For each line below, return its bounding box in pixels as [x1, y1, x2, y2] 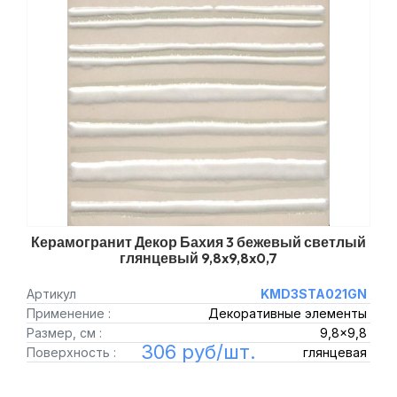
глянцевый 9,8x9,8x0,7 [120, 249, 277, 267]
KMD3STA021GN [260, 286, 367, 301]
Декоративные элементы [207, 306, 367, 321]
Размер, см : [27, 325, 102, 340]
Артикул [27, 286, 76, 301]
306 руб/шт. [141, 340, 256, 363]
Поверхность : [27, 345, 116, 360]
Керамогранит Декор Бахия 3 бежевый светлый [31, 233, 366, 251]
